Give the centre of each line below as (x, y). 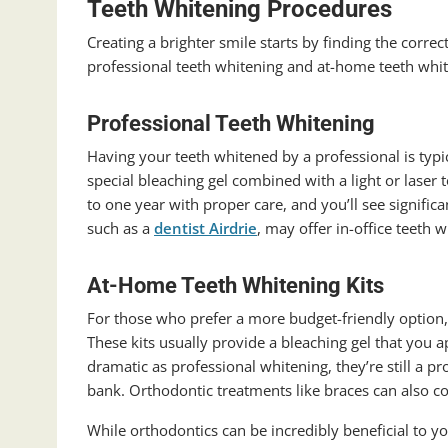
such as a (120, 228)
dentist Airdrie (205, 228)
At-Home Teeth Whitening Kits (235, 286)
